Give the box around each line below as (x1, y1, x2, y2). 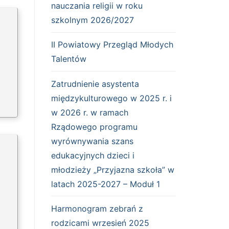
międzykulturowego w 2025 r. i (51, 93, 172, 103)
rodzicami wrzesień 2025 (51, 217, 149, 228)
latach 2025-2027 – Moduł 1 (51, 178, 160, 189)
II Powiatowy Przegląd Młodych (51, 39, 173, 50)
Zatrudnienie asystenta (51, 78, 139, 89)
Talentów (51, 54, 86, 64)
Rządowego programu (51, 121, 138, 132)
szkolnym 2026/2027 (51, 15, 134, 26)
